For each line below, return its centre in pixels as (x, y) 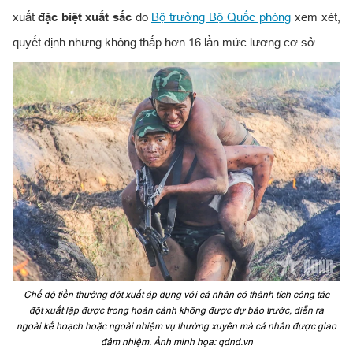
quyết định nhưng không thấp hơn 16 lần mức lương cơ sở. (165, 42)
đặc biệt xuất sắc (85, 17)
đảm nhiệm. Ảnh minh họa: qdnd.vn (176, 342)
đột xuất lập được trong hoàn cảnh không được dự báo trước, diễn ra (176, 310)
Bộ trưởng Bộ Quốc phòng (221, 17)
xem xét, (316, 17)
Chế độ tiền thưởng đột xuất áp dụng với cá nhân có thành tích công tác (176, 295)
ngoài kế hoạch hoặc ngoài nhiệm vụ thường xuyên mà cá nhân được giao (176, 326)
